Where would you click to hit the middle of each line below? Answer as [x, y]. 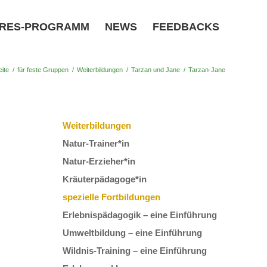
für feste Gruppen [43, 70]
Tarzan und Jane [156, 70]
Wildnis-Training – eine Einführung [135, 251]
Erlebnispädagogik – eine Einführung [140, 215]
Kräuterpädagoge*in [105, 179]
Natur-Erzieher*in [99, 161]
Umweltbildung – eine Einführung [133, 233]
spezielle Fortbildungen [112, 197]
